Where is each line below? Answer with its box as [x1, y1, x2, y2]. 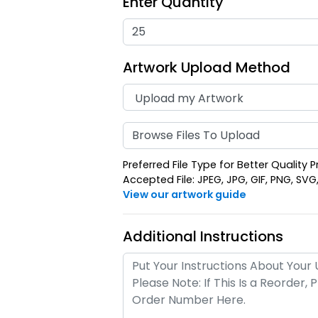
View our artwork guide [123, 187, 246, 202]
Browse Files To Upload [132, 126, 260, 143]
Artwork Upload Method [123, 57, 290, 77]
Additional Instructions [123, 226, 283, 247]
